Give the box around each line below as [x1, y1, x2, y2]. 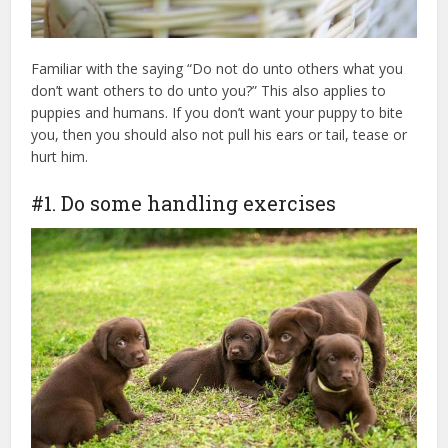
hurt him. [31, 146, 89, 166]
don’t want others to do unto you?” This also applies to [31, 80, 387, 100]
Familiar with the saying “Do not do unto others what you [31, 58, 404, 78]
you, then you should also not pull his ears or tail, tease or [31, 124, 408, 144]
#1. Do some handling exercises [31, 189, 337, 216]
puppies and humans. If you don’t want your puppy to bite [31, 102, 404, 122]
